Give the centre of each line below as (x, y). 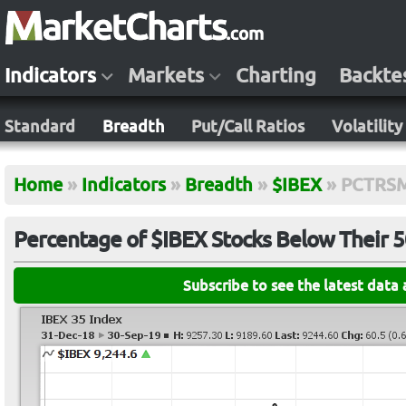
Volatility (367, 126)
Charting (276, 75)
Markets (166, 75)
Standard (40, 126)
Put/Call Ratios (248, 126)
